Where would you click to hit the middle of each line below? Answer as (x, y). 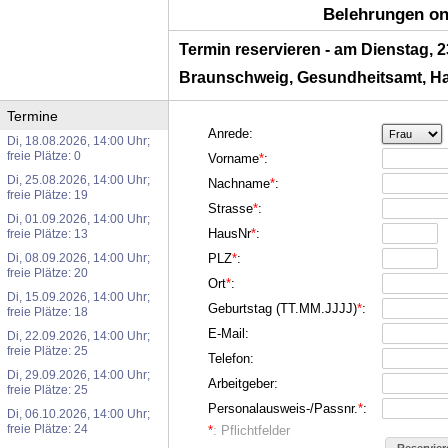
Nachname (239, 183)
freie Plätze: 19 (47, 194)
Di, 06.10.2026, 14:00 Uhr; (78, 413)
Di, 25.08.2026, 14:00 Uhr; (78, 179)
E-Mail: (228, 333)
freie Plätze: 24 (47, 428)
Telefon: (231, 358)
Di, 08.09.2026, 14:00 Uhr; (78, 257)
